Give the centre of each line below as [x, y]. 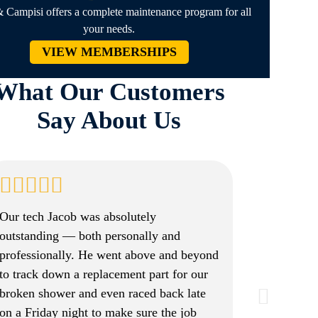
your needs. [109, 29]
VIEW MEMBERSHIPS [109, 52]
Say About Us [109, 120]
